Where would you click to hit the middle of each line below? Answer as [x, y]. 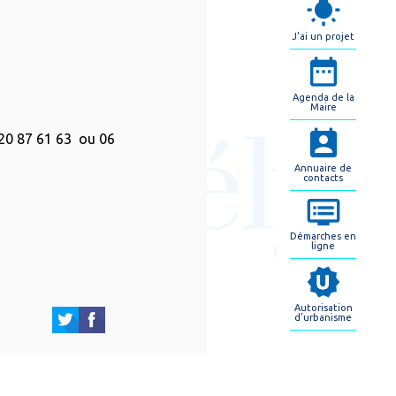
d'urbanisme [323, 317]
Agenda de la [323, 97]
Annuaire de [323, 168]
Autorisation [323, 307]
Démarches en [323, 236]
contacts [323, 177]
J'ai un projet [323, 36]
